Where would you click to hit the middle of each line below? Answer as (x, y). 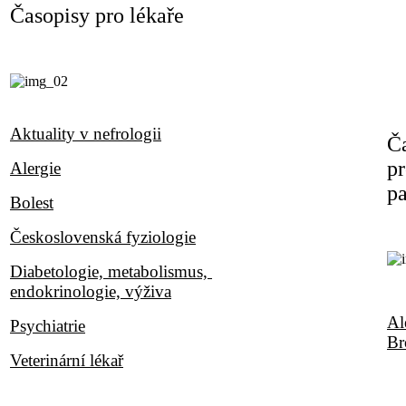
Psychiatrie (48, 325)
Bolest (32, 202)
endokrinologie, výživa (91, 291)
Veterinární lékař (67, 360)
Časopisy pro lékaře (97, 15)
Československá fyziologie (103, 237)
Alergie (35, 168)
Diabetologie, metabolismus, (111, 271)
